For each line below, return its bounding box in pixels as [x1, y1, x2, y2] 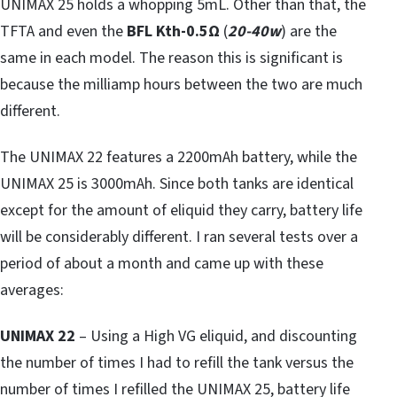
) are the [281, 19, 337, 43]
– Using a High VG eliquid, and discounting [75, 324, 357, 347]
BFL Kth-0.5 [127, 19, 208, 43]
